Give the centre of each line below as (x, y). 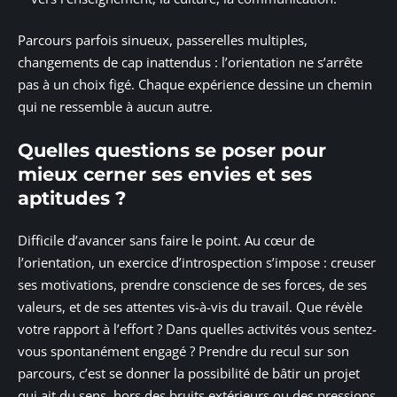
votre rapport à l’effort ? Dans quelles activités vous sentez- (197, 329)
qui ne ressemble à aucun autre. (115, 107)
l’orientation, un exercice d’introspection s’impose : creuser (197, 263)
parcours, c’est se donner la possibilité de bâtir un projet (189, 374)
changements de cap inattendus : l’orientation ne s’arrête (190, 62)
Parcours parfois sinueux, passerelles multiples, (163, 40)
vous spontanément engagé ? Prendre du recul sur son (183, 351)
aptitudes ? (72, 198)
